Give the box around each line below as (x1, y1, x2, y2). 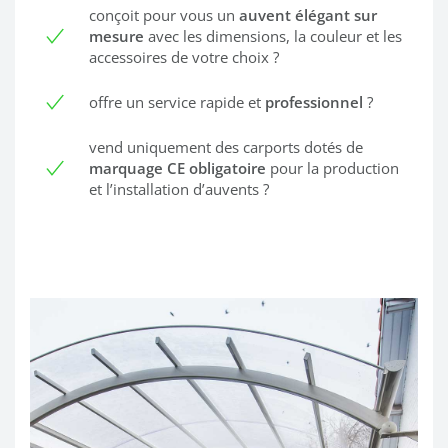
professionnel (265, 91, 363, 112)
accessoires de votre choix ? (89, 46, 279, 67)
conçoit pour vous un (89, 4, 239, 25)
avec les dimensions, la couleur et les (144, 25, 402, 46)
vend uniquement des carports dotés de (89, 136, 363, 157)
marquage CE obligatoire (89, 157, 266, 178)
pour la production (266, 157, 399, 178)
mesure (89, 25, 144, 46)
